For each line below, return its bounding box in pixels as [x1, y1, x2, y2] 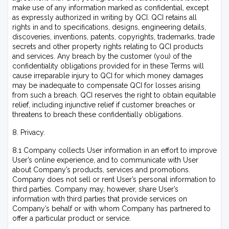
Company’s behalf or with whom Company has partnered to [12, 204, 211, 213]
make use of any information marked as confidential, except [12, 4, 209, 12]
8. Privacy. [12, 128, 45, 136]
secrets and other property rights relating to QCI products [12, 42, 203, 51]
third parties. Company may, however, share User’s [12, 185, 178, 193]
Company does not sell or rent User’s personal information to [12, 175, 216, 184]
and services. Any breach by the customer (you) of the [12, 52, 192, 60]
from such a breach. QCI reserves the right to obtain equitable [12, 91, 216, 99]
